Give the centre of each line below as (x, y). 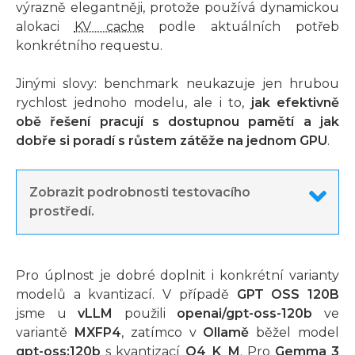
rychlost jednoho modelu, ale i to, (134, 103)
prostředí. (62, 212)
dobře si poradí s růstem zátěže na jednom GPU (172, 141)
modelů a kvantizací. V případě (126, 295)
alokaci (45, 27)
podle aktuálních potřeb (242, 27)
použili (145, 314)
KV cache (109, 27)
